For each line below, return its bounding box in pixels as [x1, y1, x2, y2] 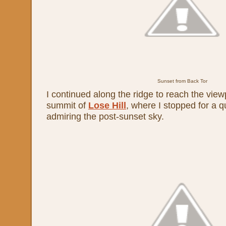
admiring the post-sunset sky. [46, 111, 164, 122]
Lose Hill [88, 100, 126, 110]
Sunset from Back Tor [157, 78, 207, 84]
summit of [46, 100, 88, 110]
